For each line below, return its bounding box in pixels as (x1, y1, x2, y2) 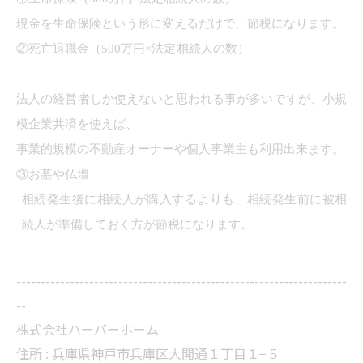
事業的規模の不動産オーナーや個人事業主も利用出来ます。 (16, 143, 344, 156)
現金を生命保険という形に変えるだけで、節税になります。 (16, 17, 344, 31)
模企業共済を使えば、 (16, 117, 138, 131)
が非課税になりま (249, 42, 348, 56)
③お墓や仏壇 (16, 168, 89, 181)
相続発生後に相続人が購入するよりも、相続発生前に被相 (22, 193, 347, 207)
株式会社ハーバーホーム (16, 319, 159, 340)
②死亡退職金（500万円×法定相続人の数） (16, 42, 250, 56)
